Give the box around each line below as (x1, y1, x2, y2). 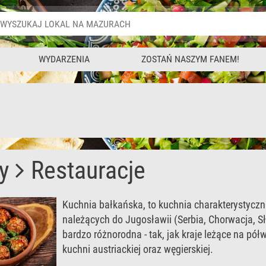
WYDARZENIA (38, 53, 90, 65)
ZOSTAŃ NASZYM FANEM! (141, 53, 240, 65)
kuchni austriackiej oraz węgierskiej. (62, 243, 213, 255)
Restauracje (31, 156, 145, 185)
